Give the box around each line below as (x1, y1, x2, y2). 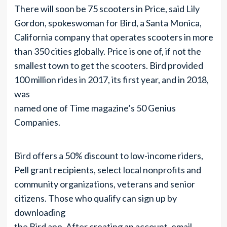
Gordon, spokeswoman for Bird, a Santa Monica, (14, 17, 202, 28)
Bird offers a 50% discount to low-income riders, (14, 150, 203, 161)
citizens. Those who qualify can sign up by (14, 193, 177, 204)
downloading (14, 207, 65, 218)
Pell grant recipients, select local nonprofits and (14, 164, 201, 175)
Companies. (14, 117, 60, 128)
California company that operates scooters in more (14, 31, 213, 43)
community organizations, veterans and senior (14, 178, 195, 190)
